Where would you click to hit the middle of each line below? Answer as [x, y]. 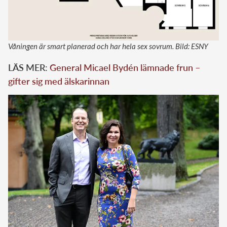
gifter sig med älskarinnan [59, 81]
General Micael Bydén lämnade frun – [125, 67]
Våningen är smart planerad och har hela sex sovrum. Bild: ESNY [108, 46]
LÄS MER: [29, 67]
